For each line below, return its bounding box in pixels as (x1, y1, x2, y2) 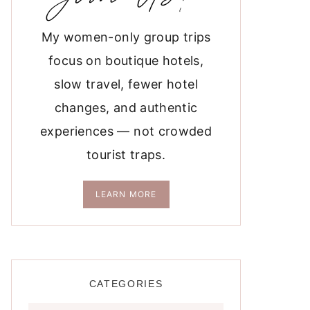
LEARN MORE (95, 189, 157, 200)
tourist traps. (86, 147, 166, 163)
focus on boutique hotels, (48, 53, 204, 69)
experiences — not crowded (40, 124, 212, 139)
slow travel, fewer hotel (54, 77, 198, 92)
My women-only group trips (41, 30, 211, 45)
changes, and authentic (54, 100, 198, 116)
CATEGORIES (89, 277, 163, 289)
